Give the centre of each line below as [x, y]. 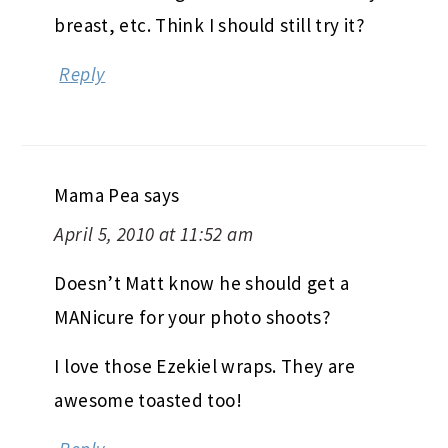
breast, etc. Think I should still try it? [209, 25]
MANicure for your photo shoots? [193, 317]
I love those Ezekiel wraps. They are [205, 366]
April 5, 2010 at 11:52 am [153, 234]
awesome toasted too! [148, 400]
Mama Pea [97, 195]
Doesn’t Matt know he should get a [201, 283]
